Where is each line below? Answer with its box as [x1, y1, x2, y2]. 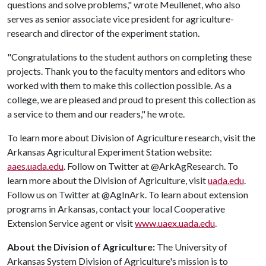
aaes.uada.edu [7, 160, 64, 172]
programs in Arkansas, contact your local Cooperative [7, 203, 225, 214]
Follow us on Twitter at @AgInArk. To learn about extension [7, 189, 248, 200]
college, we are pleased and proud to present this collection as [7, 94, 256, 105]
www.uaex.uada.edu [135, 217, 215, 229]
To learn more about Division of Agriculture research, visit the [7, 132, 255, 143]
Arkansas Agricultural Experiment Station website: [7, 146, 212, 157]
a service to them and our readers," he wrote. [7, 108, 185, 119]
